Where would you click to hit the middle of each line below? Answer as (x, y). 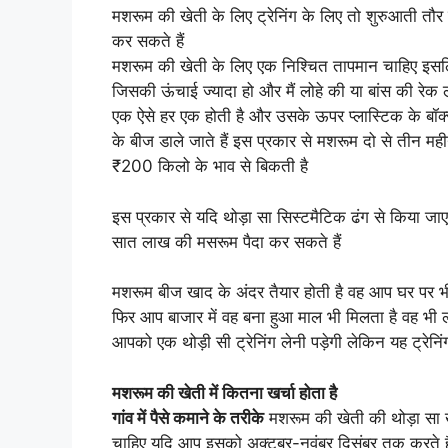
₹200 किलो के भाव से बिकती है (210, 166)
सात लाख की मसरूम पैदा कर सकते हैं (226, 241)
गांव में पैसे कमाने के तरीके (188, 417)
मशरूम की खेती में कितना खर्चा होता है (224, 392)
